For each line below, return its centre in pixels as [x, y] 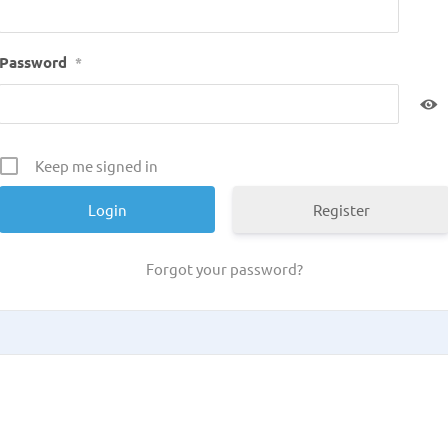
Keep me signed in [96, 166]
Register [341, 210]
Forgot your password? [224, 269]
